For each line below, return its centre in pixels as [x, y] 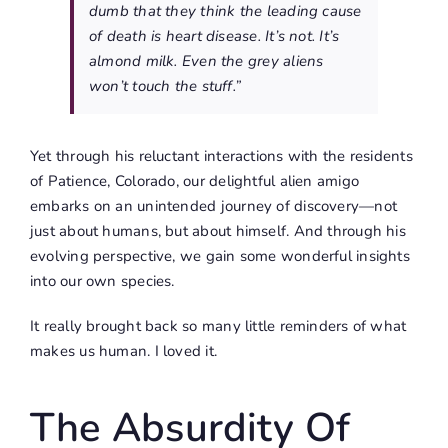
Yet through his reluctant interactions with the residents [221, 156]
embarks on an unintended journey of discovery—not [213, 206]
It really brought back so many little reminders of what [218, 326]
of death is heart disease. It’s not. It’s [214, 36]
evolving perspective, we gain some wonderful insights [219, 256]
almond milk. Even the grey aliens [206, 61]
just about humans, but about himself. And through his [217, 231]
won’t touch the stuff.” [165, 86]
